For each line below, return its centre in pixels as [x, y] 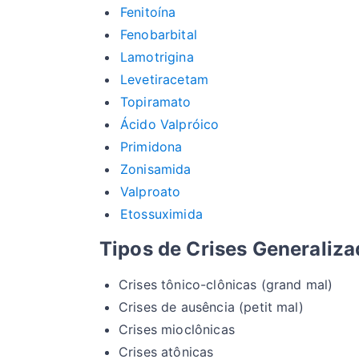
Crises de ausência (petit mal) [211, 307]
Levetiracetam [165, 80]
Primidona [151, 147]
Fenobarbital [159, 35]
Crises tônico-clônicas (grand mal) [226, 285]
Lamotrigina [157, 57]
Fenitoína [148, 12]
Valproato [151, 192]
